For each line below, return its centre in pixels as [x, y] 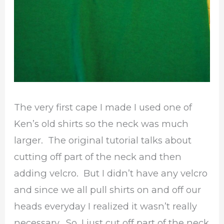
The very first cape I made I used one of [103, 107]
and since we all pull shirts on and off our [108, 189]
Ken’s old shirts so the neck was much [101, 123]
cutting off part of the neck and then [98, 156]
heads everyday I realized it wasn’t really [106, 206]
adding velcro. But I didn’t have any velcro [111, 173]
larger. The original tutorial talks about [103, 140]
